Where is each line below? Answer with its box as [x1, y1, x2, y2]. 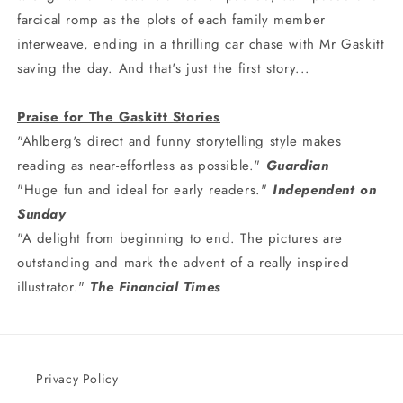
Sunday [17, 203, 67, 224]
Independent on [273, 179, 377, 200]
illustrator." [17, 276, 91, 297]
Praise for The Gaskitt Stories [17, 106, 220, 127]
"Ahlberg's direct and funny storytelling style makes [17, 130, 342, 151]
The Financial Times [90, 276, 221, 297]
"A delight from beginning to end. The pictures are [17, 228, 344, 248]
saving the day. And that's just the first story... [17, 58, 311, 78]
